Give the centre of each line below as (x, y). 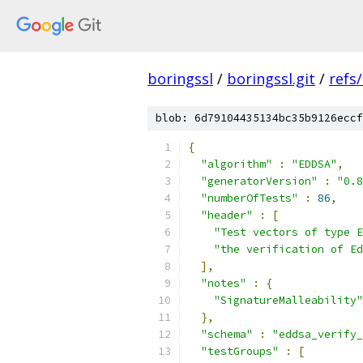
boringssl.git (271, 79)
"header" (227, 215)
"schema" (227, 334)
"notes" (224, 283)
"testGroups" (240, 351)
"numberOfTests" (250, 198)
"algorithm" (237, 164)
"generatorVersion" (259, 181)
